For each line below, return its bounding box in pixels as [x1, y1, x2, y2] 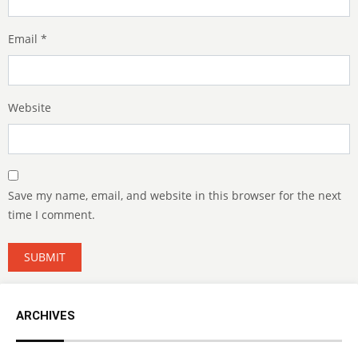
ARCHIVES [16, 308, 75, 324]
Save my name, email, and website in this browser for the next [8, 188, 341, 204]
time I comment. [8, 207, 95, 223]
